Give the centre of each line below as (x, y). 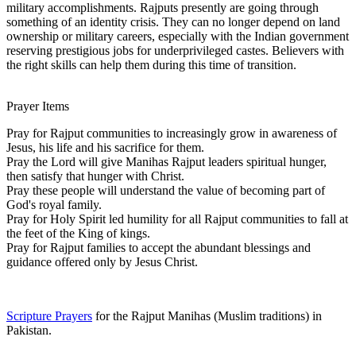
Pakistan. (29, 330)
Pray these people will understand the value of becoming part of (166, 190)
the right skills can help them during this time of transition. (151, 64)
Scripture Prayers (49, 315)
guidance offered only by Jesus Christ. (102, 261)
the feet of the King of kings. (78, 233)
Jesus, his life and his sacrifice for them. (105, 147)
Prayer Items (38, 106)
